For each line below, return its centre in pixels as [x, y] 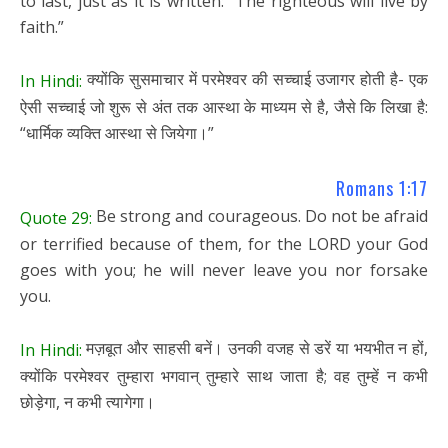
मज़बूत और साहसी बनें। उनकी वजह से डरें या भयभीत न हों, [255, 347]
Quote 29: [56, 217]
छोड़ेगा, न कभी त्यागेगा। [87, 401]
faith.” [42, 27]
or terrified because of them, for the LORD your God [224, 243]
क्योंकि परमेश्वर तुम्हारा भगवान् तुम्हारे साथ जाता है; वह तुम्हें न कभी [224, 375]
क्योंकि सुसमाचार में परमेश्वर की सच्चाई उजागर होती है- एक [255, 79]
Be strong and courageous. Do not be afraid [260, 216]
